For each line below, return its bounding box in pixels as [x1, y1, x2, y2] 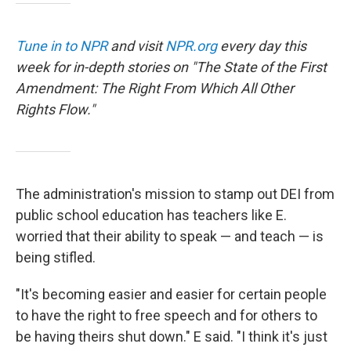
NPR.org [165, 38, 217, 54]
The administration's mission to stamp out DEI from [16, 186, 335, 202]
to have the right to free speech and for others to [16, 307, 317, 324]
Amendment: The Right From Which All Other [16, 80, 294, 96]
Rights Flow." [16, 101, 98, 118]
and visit [107, 38, 165, 54]
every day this [217, 38, 306, 54]
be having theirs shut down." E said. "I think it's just [16, 328, 327, 345]
